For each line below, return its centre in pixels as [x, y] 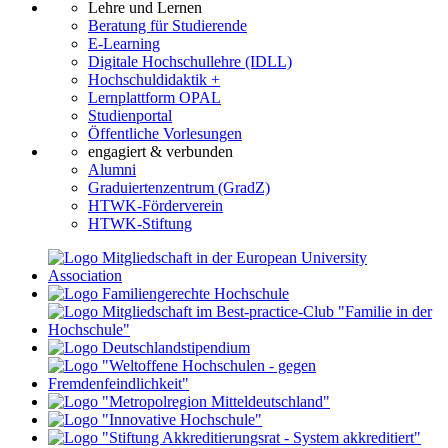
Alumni [112, 169]
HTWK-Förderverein [155, 205]
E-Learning [124, 43]
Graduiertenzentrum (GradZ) [179, 187]
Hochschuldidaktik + [154, 79]
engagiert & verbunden [160, 151]
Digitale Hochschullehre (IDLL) [190, 61]
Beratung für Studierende [167, 25]
